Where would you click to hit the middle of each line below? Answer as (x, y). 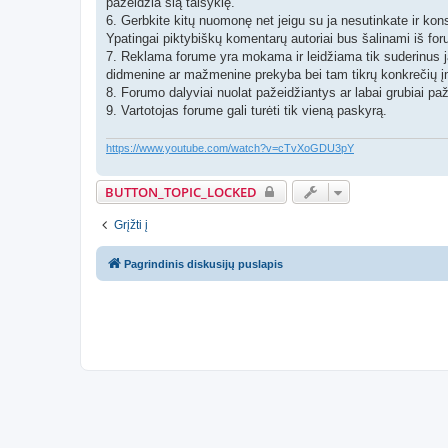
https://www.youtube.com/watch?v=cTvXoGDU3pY (230, 147)
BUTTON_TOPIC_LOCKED (181, 191)
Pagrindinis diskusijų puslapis (203, 263)
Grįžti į (131, 224)
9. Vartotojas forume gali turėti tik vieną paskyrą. (246, 111)
